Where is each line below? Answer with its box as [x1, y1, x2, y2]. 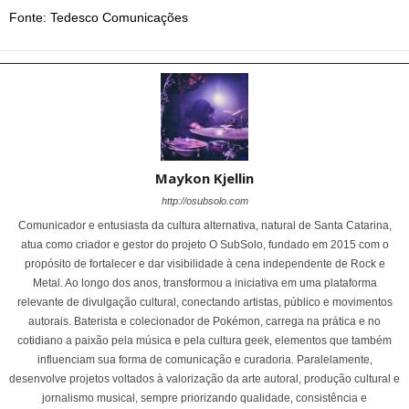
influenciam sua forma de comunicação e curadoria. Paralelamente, [37, 353, 372, 367]
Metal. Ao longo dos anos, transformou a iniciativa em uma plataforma [32, 277, 377, 290]
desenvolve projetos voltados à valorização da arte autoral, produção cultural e [9, 372, 400, 386]
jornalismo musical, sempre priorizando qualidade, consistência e [42, 392, 367, 405]
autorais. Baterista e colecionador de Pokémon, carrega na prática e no [28, 315, 381, 329]
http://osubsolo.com [161, 195, 248, 207]
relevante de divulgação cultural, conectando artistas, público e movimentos [16, 296, 393, 309]
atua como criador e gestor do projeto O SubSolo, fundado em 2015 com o [20, 238, 389, 252]
